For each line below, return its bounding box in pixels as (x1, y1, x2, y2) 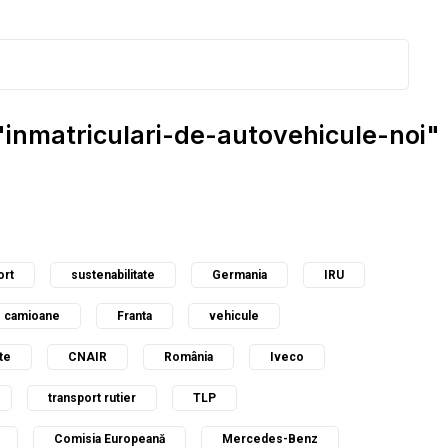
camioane (4, 309, 60, 324)
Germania (212, 268, 267, 283)
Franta (117, 309, 152, 324)
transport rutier (48, 391, 136, 406)
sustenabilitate (71, 268, 155, 283)
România (164, 350, 213, 365)
